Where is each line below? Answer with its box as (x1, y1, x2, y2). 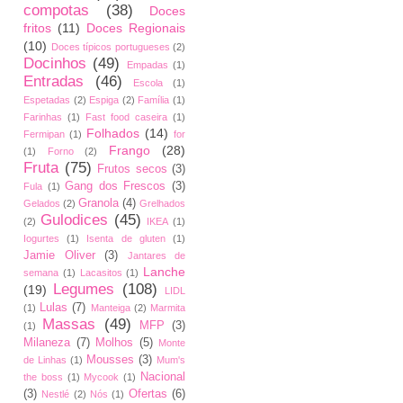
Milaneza (23, 336, 70, 349)
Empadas (126, 59, 168, 70)
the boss (23, 372, 63, 382)
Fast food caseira (85, 112, 167, 122)
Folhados (86, 126, 139, 140)
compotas (23, 2, 89, 19)
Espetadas (23, 94, 70, 105)
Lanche (143, 264, 185, 279)
